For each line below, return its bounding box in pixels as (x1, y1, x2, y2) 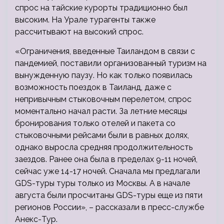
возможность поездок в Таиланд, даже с (15, 82, 171, 92)
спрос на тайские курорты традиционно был (15, 3, 187, 13)
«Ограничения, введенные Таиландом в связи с (15, 46, 195, 56)
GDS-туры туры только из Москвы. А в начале (15, 178, 190, 188)
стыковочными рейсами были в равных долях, (15, 130, 189, 140)
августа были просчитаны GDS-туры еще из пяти (15, 190, 202, 200)
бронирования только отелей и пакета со (15, 118, 175, 128)
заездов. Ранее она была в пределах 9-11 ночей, (15, 154, 197, 164)
